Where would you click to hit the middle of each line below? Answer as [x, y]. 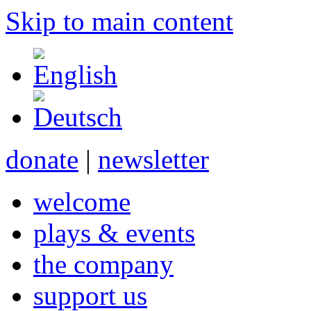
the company [103, 264]
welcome [82, 202]
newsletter [153, 159]
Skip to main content [119, 21]
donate [42, 159]
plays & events [114, 233]
